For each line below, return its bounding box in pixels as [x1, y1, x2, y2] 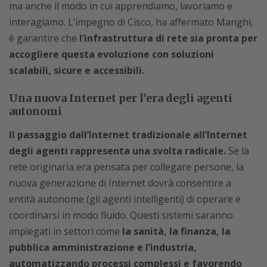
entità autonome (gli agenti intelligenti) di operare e [9, 192, 241, 206]
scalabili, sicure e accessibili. [9, 63, 144, 77]
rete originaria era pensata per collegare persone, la [9, 160, 244, 173]
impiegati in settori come [9, 224, 122, 238]
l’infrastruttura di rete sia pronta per [79, 31, 257, 45]
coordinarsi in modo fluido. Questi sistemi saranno [9, 208, 233, 222]
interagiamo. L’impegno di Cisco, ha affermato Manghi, [9, 15, 253, 29]
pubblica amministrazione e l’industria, [9, 240, 197, 254]
